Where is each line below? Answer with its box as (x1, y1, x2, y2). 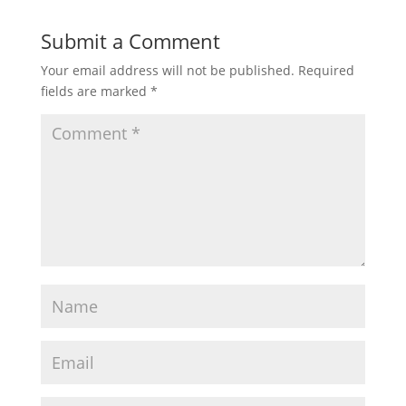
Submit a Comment (40, 27, 220, 54)
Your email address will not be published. (40, 62, 295, 79)
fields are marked (40, 82, 150, 100)
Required (297, 62, 354, 79)
